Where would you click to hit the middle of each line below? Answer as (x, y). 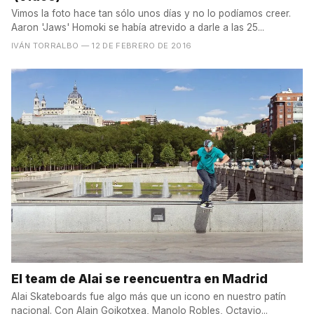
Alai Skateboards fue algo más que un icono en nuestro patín (149, 297)
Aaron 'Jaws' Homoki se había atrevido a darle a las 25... (138, 28)
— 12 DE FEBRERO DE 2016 (136, 46)
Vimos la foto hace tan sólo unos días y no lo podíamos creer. (151, 14)
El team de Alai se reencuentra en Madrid (139, 279)
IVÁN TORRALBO (45, 46)
